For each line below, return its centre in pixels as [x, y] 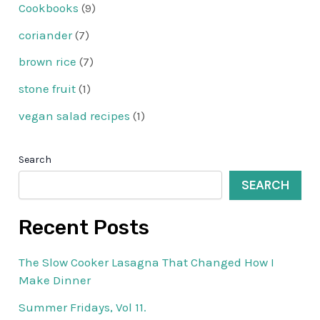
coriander [46, 35]
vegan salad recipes [75, 115]
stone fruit [47, 89]
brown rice [48, 62]
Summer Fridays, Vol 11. [83, 307]
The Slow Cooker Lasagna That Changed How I [147, 262]
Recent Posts [84, 227]
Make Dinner [55, 280]
